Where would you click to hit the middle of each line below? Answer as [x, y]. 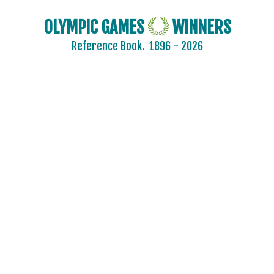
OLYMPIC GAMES [95, 27]
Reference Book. [110, 46]
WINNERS [200, 27]
